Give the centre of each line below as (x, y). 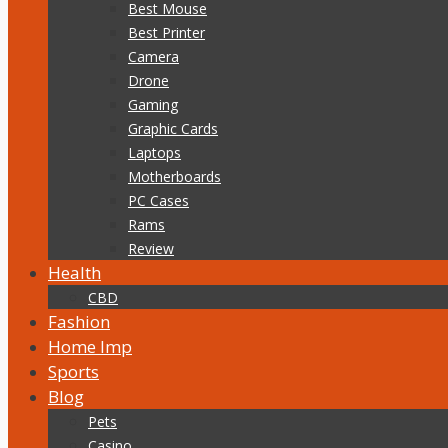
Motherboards (174, 176)
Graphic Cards (173, 128)
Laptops (154, 152)
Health (74, 272)
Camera (153, 56)
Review (151, 248)
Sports (73, 371)
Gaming (153, 104)
